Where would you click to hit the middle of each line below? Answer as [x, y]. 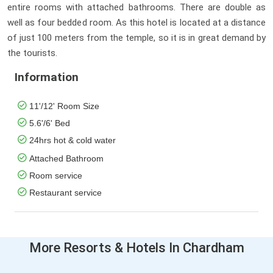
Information [47, 77]
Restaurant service [66, 193]
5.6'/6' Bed [50, 123]
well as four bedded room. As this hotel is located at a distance [136, 23]
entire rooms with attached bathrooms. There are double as [136, 8]
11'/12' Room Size [64, 106]
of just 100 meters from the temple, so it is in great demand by [136, 38]
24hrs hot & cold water [73, 140]
